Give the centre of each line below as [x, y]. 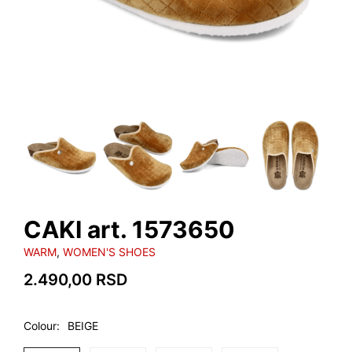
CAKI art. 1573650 [129, 229]
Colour [40, 326]
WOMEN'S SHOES [109, 252]
